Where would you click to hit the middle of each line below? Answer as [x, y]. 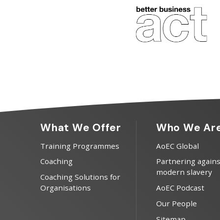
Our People [176, 204]
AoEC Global [177, 146]
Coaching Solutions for [80, 177]
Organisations [66, 188]
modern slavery [184, 172]
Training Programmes [80, 146]
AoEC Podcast [180, 188]
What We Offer [81, 127]
